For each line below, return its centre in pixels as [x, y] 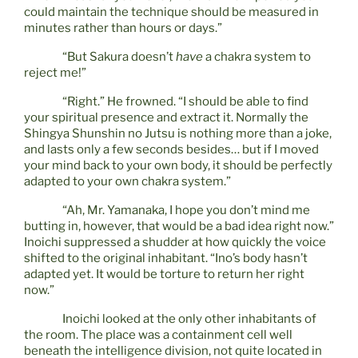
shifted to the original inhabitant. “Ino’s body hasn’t [166, 259]
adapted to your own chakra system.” [127, 182]
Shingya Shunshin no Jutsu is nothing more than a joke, [178, 134]
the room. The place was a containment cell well [158, 335]
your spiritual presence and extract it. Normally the [166, 118]
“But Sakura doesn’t [119, 57]
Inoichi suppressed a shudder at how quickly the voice [175, 243]
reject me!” [55, 73]
